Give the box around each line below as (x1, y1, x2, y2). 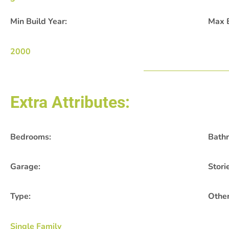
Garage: (10, 161, 40, 172)
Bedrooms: (10, 131, 51, 143)
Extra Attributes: (10, 92, 130, 112)
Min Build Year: (10, 16, 67, 28)
